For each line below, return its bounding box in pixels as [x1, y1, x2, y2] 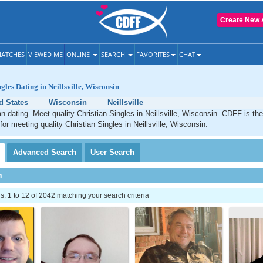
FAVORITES [136, 50, 170, 59]
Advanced [13, 148, 51, 157]
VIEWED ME [28, 50, 63, 59]
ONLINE [66, 50, 92, 59]
